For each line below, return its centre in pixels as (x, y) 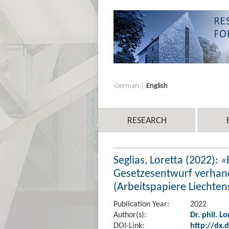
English (157, 85)
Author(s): (130, 214)
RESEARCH (147, 120)
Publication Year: (141, 203)
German (128, 85)
